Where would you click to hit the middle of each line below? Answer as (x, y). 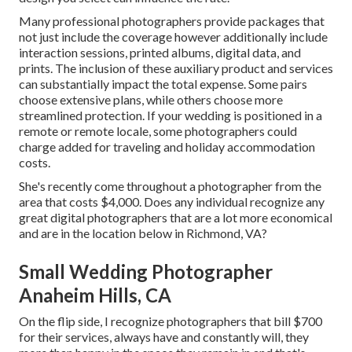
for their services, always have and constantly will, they (164, 336)
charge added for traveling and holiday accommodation (167, 146)
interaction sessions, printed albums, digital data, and (160, 52)
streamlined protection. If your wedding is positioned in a (170, 115)
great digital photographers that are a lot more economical (176, 217)
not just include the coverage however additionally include (173, 36)
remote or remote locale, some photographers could (158, 130)
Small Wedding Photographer (146, 271)
